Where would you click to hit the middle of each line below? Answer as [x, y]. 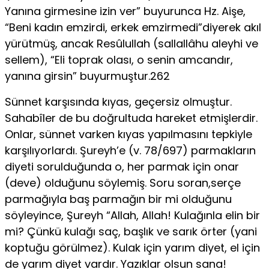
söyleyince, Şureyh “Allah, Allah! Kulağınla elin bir [132, 215]
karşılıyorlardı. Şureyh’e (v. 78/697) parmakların [130, 150]
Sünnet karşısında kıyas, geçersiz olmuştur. [118, 101]
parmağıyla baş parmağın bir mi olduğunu [118, 199]
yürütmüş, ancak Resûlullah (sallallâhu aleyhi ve [131, 43]
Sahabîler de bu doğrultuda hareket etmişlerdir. [131, 118]
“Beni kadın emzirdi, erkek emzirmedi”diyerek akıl [133, 27]
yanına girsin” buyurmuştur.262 [87, 76]
